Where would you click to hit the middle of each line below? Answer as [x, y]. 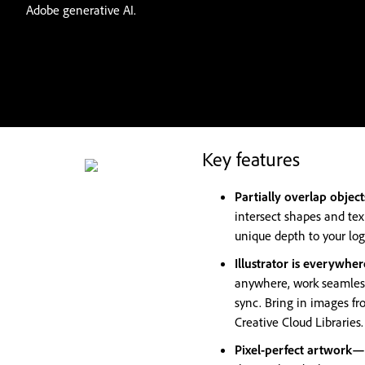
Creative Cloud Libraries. [299, 322]
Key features [251, 159]
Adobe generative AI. [81, 10]
